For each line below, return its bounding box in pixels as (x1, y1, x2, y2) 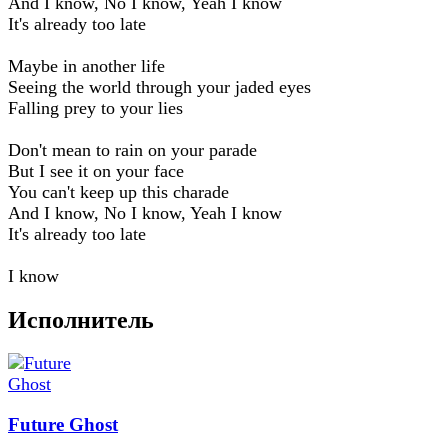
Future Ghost (8, 414, 118, 436)
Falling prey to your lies (8, 97, 183, 118)
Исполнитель (8, 306, 154, 333)
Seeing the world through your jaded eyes (8, 76, 311, 97)
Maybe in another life (8, 55, 165, 76)
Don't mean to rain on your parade (8, 139, 257, 160)
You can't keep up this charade (8, 181, 229, 202)
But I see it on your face (8, 160, 184, 181)
